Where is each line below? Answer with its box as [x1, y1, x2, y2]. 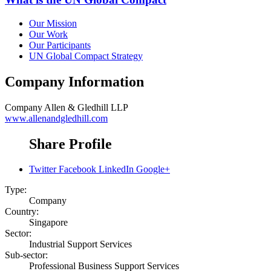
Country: [5, 206, 39, 217]
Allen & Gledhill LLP [44, 102, 128, 113]
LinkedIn [99, 164, 134, 175]
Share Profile [29, 135, 112, 152]
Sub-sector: [5, 250, 48, 261]
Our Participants [29, 39, 91, 50]
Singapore [29, 217, 68, 228]
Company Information [5, 73, 144, 90]
